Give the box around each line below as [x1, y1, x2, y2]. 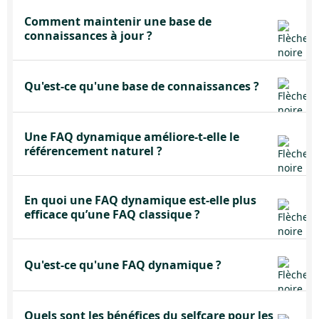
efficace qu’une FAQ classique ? [24, 206, 200, 222]
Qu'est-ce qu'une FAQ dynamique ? [24, 257, 221, 273]
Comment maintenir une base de [24, 14, 211, 29]
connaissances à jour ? [24, 28, 152, 43]
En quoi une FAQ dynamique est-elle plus [24, 192, 256, 208]
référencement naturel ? [24, 143, 162, 159]
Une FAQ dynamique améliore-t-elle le [24, 129, 239, 145]
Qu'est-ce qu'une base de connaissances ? [24, 78, 259, 94]
